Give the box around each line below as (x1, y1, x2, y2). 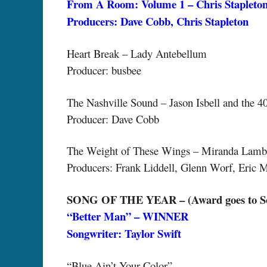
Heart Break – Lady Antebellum (67, 46, 207, 61)
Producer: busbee (67, 63, 141, 78)
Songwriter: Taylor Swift (67, 225, 181, 241)
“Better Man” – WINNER (67, 207, 188, 224)
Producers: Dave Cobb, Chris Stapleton (67, 13, 249, 29)
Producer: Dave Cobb (67, 111, 159, 126)
